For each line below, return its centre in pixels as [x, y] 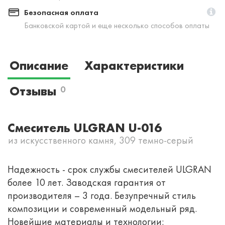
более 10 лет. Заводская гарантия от [87, 182]
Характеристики [134, 65]
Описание [39, 65]
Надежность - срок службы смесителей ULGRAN [109, 169]
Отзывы [33, 91]
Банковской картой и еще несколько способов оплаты [117, 25]
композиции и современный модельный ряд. [102, 208]
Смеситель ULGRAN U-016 [85, 128]
